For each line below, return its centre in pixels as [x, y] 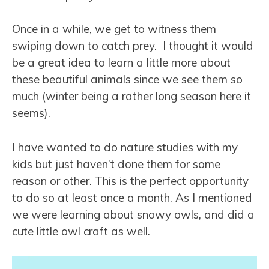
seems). [31, 113]
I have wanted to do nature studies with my [125, 147]
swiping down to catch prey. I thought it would [133, 46]
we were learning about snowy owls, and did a [133, 214]
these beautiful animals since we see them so [127, 80]
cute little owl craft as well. [81, 231]
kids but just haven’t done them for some [116, 164]
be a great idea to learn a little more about [121, 63]
